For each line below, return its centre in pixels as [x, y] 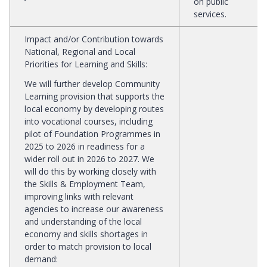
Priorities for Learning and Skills [85, 64]
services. [210, 14]
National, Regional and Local [80, 51]
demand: [41, 259]
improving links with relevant [79, 196]
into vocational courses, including [89, 121]
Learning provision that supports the [94, 96]
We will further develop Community [92, 83]
